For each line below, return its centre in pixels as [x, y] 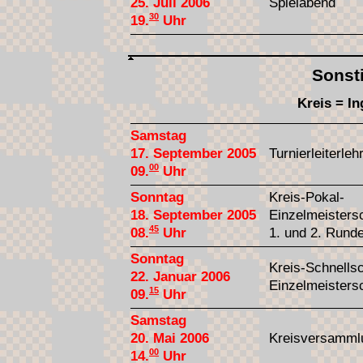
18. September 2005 [193, 215]
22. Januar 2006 [180, 276]
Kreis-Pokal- [307, 197]
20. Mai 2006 [170, 338]
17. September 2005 [193, 153]
